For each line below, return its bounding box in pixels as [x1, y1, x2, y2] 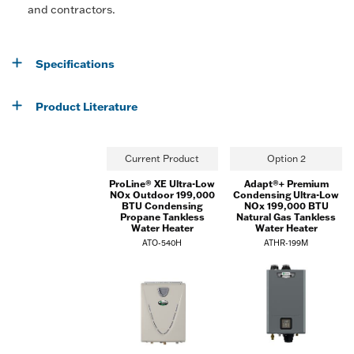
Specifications [36, 57, 115, 71]
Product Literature [36, 100, 137, 114]
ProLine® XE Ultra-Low [109, 178, 216, 190]
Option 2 [266, 153, 306, 164]
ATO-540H [142, 238, 183, 248]
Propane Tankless [119, 211, 205, 223]
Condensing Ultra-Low [233, 189, 340, 201]
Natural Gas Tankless [236, 211, 337, 223]
